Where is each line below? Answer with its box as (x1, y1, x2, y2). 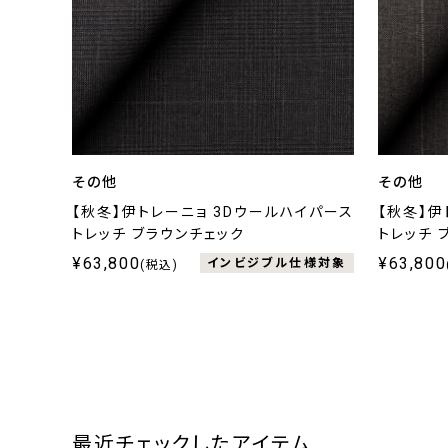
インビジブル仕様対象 (206, 256, 347, 271)
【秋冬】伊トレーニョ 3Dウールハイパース (72, 203, 354, 220)
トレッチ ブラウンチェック (72, 225, 245, 242)
